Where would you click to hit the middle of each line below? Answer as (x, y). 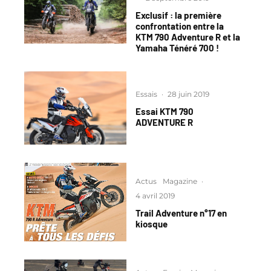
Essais (146, 94)
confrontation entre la (180, 26)
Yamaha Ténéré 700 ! (177, 47)
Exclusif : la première (178, 15)
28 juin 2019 (188, 94)
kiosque (152, 224)
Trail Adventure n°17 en (181, 213)
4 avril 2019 (155, 195)
